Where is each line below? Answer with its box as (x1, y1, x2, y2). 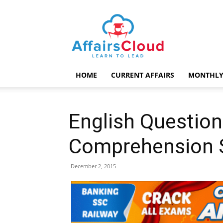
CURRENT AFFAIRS (111, 70, 174, 80)
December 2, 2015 (71, 162, 116, 170)
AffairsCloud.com (118, 14, 175, 23)
